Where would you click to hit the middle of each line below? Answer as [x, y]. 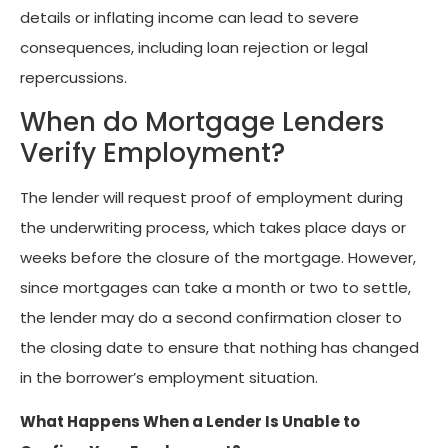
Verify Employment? [152, 152]
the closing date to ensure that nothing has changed [219, 347]
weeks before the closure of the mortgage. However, [218, 257]
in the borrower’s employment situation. [169, 377]
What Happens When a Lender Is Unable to [190, 421]
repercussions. [73, 77]
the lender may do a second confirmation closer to [211, 317]
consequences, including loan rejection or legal [194, 47]
